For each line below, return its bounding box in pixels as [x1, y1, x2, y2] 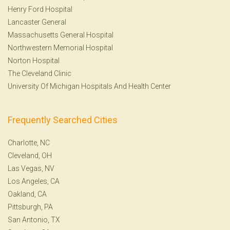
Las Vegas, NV [8, 164, 54, 172]
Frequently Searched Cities [8, 114, 118, 125]
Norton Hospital [8, 56, 60, 65]
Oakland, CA [8, 189, 47, 198]
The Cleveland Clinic [8, 69, 71, 78]
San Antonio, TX [8, 215, 60, 224]
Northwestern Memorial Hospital [8, 43, 113, 52]
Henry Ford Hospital [8, 5, 72, 13]
